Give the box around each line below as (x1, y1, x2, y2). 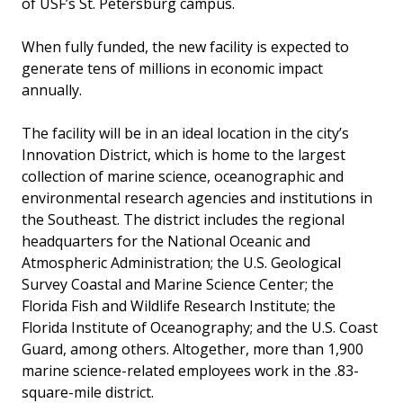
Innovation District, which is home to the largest (22, 144, 345, 165)
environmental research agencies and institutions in (22, 187, 372, 208)
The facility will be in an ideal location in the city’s (22, 122, 349, 143)
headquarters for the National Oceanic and (22, 230, 310, 251)
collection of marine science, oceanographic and (22, 166, 344, 186)
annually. (22, 79, 82, 100)
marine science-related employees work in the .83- (22, 360, 359, 381)
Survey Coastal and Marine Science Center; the (22, 273, 334, 294)
